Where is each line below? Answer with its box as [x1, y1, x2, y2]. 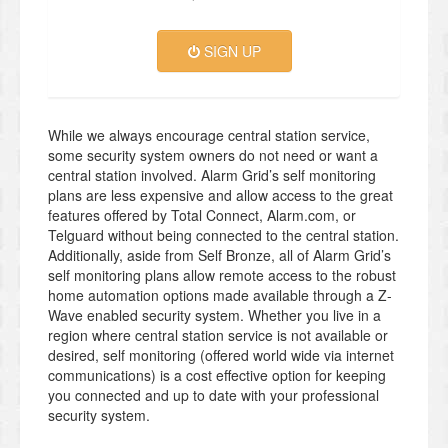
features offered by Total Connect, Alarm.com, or [48, 205, 356, 226]
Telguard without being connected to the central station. [48, 225, 399, 246]
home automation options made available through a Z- [48, 285, 392, 306]
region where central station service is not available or [48, 325, 388, 346]
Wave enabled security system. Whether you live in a [48, 305, 381, 326]
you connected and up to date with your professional [48, 385, 379, 406]
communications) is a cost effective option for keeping [48, 365, 386, 386]
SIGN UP [199, 41, 261, 62]
